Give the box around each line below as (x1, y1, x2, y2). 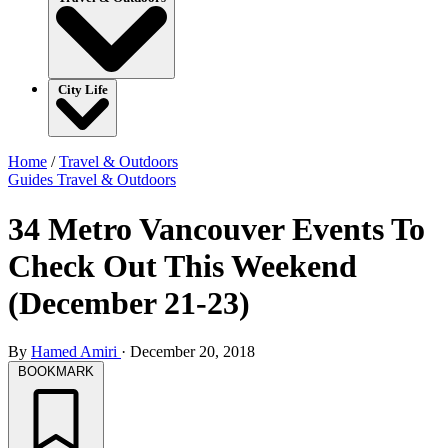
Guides (8, 171, 57, 189)
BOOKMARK (18, 364, 94, 379)
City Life (57, 82, 108, 98)
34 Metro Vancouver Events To (8, 210, 425, 247)
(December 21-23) (8, 284, 250, 321)
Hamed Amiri (31, 343, 121, 360)
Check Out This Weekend (8, 247, 357, 284)
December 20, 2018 (130, 343, 255, 360)
